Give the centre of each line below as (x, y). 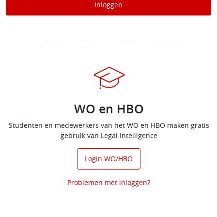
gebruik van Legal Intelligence (109, 135)
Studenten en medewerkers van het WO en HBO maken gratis (109, 125)
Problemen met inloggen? (109, 182)
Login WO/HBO (109, 159)
